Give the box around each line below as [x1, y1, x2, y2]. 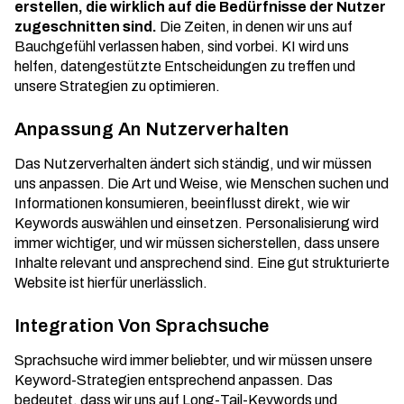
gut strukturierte [288, 255, 390, 271]
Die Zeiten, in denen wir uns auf [157, 19, 353, 34]
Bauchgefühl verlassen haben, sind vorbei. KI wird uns [14, 39, 349, 54]
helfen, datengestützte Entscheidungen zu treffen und [14, 59, 355, 74]
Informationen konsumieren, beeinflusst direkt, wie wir [14, 196, 350, 211]
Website [14, 275, 67, 290]
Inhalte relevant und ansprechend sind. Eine [14, 255, 288, 271]
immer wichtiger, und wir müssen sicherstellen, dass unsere [14, 235, 380, 251]
